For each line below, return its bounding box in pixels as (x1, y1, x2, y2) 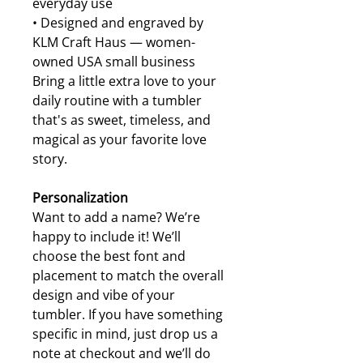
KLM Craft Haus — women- (32, 33, 195, 51)
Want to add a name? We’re (32, 208, 200, 226)
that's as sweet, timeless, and (32, 111, 211, 129)
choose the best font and (32, 247, 186, 265)
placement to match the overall (32, 267, 224, 284)
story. (32, 150, 67, 168)
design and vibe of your (32, 286, 175, 304)
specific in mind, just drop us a (32, 325, 218, 343)
